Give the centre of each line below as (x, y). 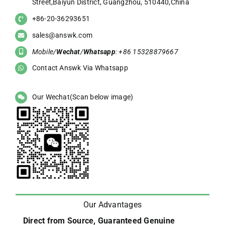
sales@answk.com (62, 35)
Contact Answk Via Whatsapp (80, 68)
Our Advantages (113, 204)
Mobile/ (44, 51)
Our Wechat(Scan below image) (83, 97)
